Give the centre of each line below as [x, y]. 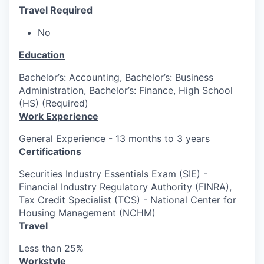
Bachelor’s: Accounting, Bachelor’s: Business [116, 77]
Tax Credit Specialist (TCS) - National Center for [128, 200]
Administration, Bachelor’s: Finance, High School [126, 90]
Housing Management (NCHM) [87, 213]
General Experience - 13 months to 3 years [114, 139]
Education [42, 55]
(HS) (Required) [54, 103]
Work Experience [59, 116]
